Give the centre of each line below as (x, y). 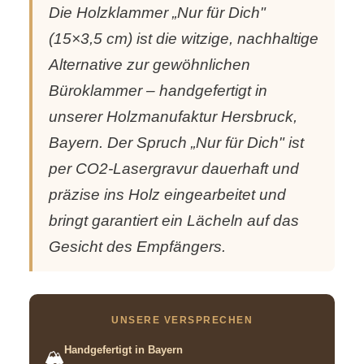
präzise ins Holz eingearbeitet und (167, 195)
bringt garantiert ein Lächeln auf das (174, 221)
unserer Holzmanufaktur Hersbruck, (173, 117)
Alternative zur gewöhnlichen (149, 65)
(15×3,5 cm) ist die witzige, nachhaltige (184, 39)
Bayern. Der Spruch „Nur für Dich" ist (176, 143)
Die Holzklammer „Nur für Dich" (157, 13)
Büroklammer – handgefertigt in (158, 91)
